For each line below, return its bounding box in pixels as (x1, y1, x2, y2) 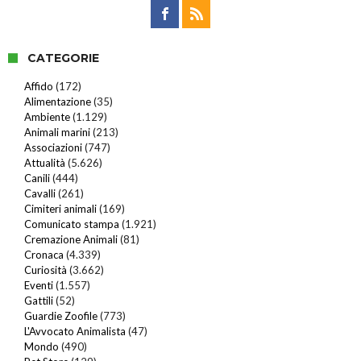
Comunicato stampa (24, 218, 119, 231)
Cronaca (24, 248, 64, 262)
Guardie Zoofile (24, 309, 98, 323)
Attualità (24, 156, 65, 170)
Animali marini (24, 126, 90, 139)
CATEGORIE (27, 51, 99, 66)
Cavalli (24, 187, 56, 201)
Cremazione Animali (24, 233, 118, 247)
